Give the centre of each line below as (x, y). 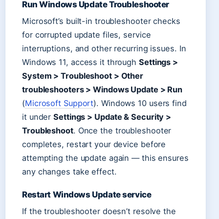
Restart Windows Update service (87, 195)
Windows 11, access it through (80, 62)
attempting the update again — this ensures (105, 158)
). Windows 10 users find (140, 103)
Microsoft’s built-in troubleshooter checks (101, 21)
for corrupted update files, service (87, 35)
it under (38, 117)
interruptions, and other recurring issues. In (104, 49)
